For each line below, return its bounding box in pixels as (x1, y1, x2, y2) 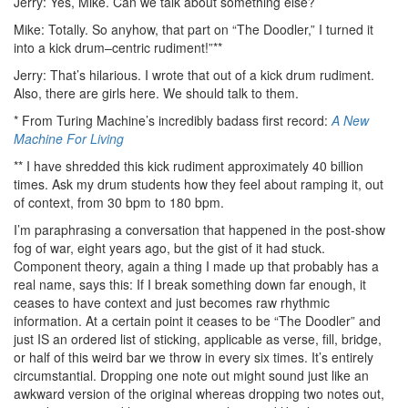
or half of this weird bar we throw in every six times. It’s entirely (14, 347, 373, 366)
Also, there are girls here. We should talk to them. (14, 83, 299, 102)
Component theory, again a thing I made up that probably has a (14, 256, 379, 275)
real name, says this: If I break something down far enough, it (14, 274, 366, 293)
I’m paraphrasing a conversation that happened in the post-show (14, 219, 385, 239)
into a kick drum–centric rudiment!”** (14, 37, 222, 56)
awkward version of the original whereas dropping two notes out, (14, 383, 384, 403)
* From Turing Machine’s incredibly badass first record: (14, 110, 331, 129)
